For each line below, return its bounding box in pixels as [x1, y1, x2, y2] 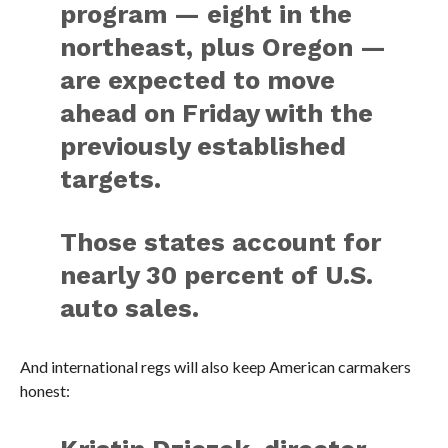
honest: [19, 381, 70, 401]
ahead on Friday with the [60, 98, 374, 129]
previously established [60, 131, 347, 162]
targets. [60, 164, 162, 195]
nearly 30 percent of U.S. [60, 260, 374, 291]
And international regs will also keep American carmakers [19, 357, 411, 377]
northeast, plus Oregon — [60, 32, 387, 63]
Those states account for [60, 227, 382, 258]
